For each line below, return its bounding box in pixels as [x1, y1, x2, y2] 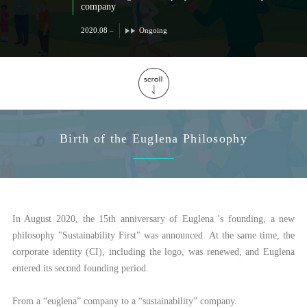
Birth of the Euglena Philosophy [60, 132, 247, 145]
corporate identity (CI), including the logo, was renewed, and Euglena [12, 247, 295, 257]
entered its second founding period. [12, 263, 149, 273]
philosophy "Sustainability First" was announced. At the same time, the [12, 230, 295, 241]
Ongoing [138, 26, 167, 34]
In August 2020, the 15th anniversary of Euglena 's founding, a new [12, 214, 295, 224]
